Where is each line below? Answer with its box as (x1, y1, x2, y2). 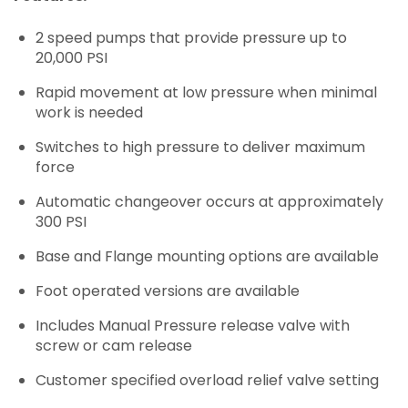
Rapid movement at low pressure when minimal (36, 82, 377, 104)
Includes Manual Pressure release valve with (36, 315, 350, 337)
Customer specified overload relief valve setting (36, 370, 379, 392)
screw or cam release (36, 335, 192, 357)
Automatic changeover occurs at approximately (36, 191, 383, 213)
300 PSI (36, 211, 87, 233)
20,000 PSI (36, 47, 107, 69)
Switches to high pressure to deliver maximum (36, 137, 365, 158)
